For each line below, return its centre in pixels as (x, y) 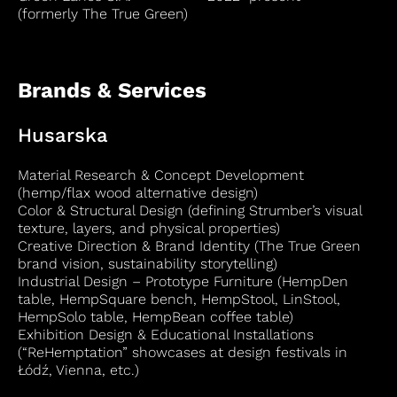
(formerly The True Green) (103, 14)
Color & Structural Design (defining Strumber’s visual (190, 210)
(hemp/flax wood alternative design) (138, 193)
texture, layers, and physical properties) (149, 228)
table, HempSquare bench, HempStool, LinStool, (179, 299)
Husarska (63, 135)
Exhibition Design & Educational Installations (166, 335)
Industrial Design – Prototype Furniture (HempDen (183, 281)
